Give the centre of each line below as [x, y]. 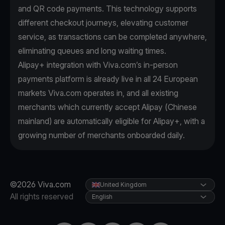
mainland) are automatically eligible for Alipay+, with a [111, 121]
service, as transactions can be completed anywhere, [113, 37]
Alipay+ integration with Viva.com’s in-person [98, 65]
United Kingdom [123, 185]
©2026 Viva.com [40, 185]
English [102, 197]
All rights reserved [42, 197]
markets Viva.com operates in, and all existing [98, 93]
